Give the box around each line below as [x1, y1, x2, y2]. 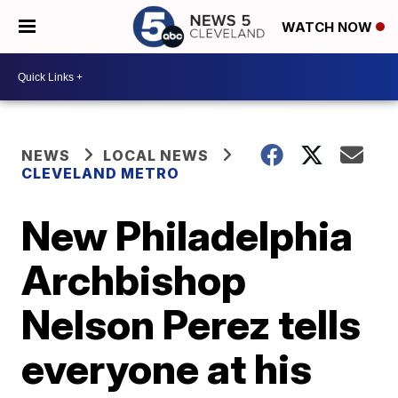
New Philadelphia [21, 211, 354, 260]
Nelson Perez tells [21, 299, 362, 349]
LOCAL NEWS [103, 147, 210, 164]
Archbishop [21, 255, 247, 305]
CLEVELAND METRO [21, 164, 180, 182]
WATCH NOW [282, 19, 376, 36]
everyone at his [21, 344, 313, 394]
